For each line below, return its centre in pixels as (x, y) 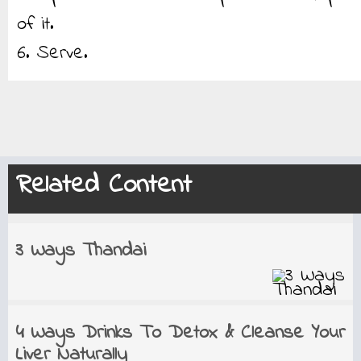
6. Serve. (52, 54)
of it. (35, 25)
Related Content (104, 185)
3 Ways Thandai (80, 251)
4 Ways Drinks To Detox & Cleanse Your (180, 333)
